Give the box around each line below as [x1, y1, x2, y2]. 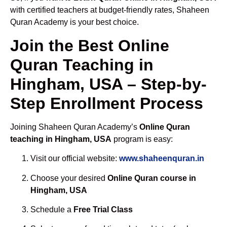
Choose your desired [30, 173, 107, 182]
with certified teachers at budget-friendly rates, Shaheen [10, 6, 209, 15]
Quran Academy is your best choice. [10, 18, 139, 27]
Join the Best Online [10, 36, 169, 55]
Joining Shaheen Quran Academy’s [10, 122, 139, 131]
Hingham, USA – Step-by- [10, 74, 207, 93]
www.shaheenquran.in [119, 154, 204, 163]
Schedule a [30, 205, 73, 214]
